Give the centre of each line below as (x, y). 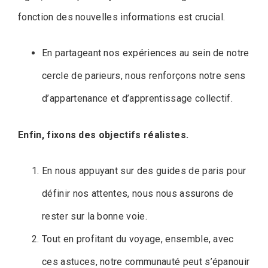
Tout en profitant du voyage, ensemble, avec (138, 239)
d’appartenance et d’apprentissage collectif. (138, 99)
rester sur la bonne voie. (95, 217)
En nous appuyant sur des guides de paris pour (144, 171)
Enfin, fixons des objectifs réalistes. (103, 135)
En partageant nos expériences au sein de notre (146, 53)
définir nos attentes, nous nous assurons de (138, 194)
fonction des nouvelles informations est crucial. (122, 17)
